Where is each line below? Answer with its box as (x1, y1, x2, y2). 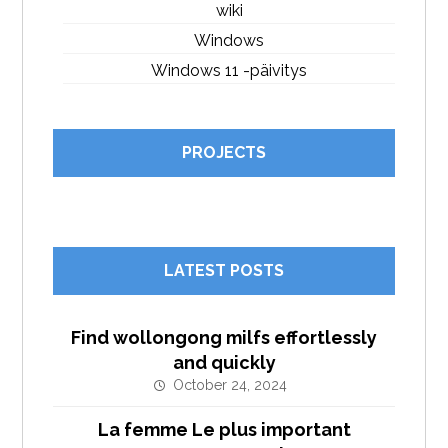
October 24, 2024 (172, 377, 287, 393)
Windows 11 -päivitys (151, 61, 307, 80)
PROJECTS (182, 143, 266, 162)
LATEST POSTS (164, 261, 284, 280)
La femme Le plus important (97, 419, 351, 440)
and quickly (172, 352, 276, 373)
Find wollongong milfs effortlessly (71, 327, 377, 348)
